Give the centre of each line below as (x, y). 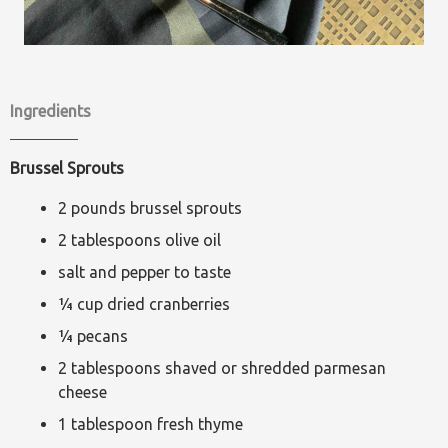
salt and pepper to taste (144, 272)
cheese (82, 392)
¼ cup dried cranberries (144, 304)
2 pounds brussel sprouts (150, 208)
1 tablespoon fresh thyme (150, 424)
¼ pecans (93, 336)
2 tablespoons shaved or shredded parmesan (222, 368)
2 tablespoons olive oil (139, 240)
